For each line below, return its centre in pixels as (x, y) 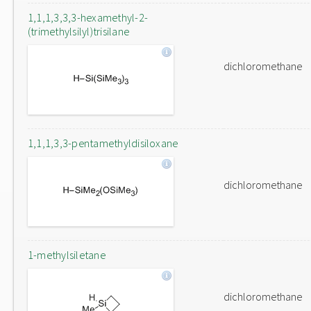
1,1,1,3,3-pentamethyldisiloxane (103, 143)
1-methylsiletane (67, 255)
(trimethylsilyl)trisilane (78, 31)
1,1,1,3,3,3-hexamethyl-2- (88, 17)
